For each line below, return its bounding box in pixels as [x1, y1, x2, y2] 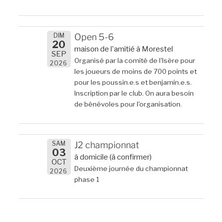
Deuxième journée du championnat [74, 164, 188, 172]
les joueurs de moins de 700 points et [74, 67, 197, 75]
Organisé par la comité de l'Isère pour [74, 56, 195, 64]
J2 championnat [74, 139, 139, 150]
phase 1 [74, 175, 99, 183]
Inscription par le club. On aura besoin [74, 89, 194, 97]
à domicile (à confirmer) [74, 152, 152, 162]
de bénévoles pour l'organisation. [74, 100, 182, 108]
